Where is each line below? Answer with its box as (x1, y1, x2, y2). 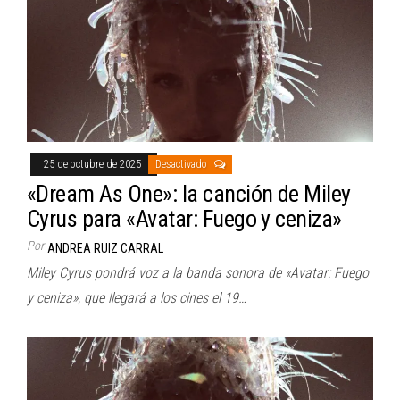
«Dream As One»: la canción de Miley (27, 179, 351, 207)
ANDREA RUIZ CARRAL (47, 240, 163, 255)
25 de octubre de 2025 (44, 157, 144, 171)
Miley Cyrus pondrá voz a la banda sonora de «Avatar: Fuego (27, 263, 369, 281)
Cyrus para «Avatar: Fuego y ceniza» (27, 204, 342, 232)
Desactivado (155, 157, 210, 171)
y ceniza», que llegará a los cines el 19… (27, 288, 246, 306)
